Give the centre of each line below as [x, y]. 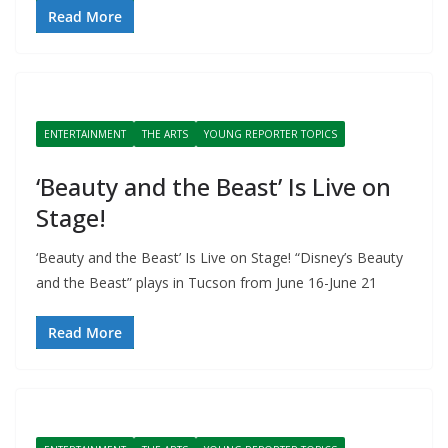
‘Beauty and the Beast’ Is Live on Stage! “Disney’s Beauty [219, 257]
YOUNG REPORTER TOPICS [270, 134]
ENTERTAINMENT [85, 134]
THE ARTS [165, 134]
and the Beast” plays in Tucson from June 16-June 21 [206, 282]
